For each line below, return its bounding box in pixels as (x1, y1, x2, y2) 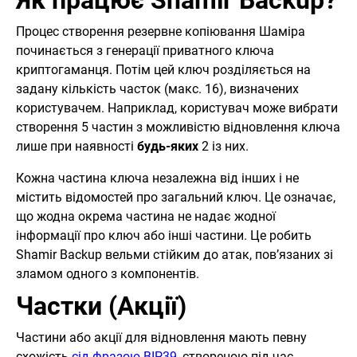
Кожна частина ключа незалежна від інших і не (16, 171, 299, 186)
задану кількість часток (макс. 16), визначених (16, 81, 299, 97)
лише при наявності (16, 139, 137, 155)
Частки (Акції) (16, 291, 186, 322)
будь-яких (137, 139, 198, 155)
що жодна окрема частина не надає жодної (16, 209, 276, 225)
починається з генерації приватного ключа (16, 43, 274, 59)
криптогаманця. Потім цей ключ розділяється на (16, 62, 311, 78)
